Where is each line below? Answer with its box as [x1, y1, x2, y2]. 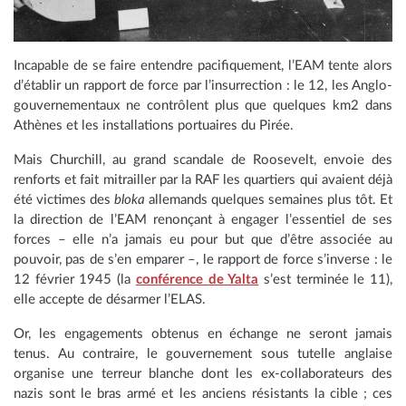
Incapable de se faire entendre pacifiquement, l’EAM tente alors [14, 58, 392, 72]
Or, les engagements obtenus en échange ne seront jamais [14, 326, 392, 341]
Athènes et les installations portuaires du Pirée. [14, 118, 294, 132]
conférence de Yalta [135, 272, 259, 286]
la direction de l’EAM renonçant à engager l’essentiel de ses [14, 212, 392, 227]
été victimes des [14, 192, 114, 207]
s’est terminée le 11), [258, 272, 393, 286]
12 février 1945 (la [14, 272, 136, 286]
